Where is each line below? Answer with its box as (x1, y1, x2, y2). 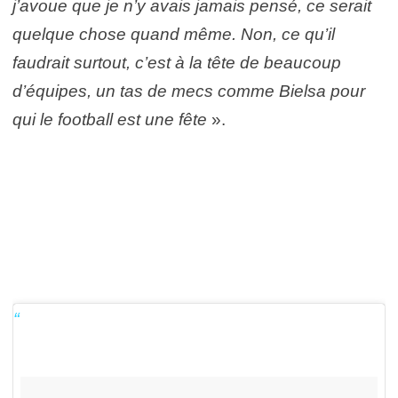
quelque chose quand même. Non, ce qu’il (12, 24, 335, 44)
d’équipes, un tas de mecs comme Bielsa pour (12, 81, 365, 100)
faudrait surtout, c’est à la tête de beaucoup (12, 52, 341, 72)
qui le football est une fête (12, 109, 211, 129)
